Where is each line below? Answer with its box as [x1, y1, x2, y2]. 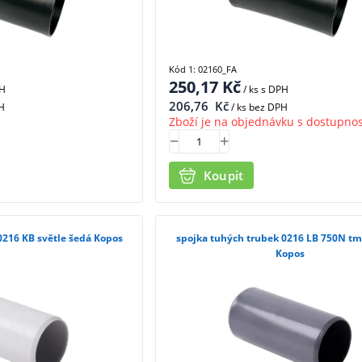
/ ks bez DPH [228, 99, 288, 114]
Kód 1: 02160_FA [168, 62, 237, 75]
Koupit [203, 167, 244, 184]
